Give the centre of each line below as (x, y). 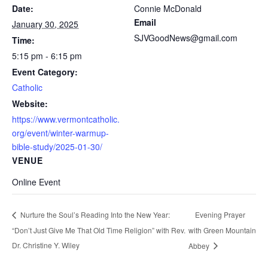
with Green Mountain (222, 230)
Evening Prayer (220, 214)
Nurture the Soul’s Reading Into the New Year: (94, 215)
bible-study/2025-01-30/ (57, 147)
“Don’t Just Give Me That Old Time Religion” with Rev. (99, 230)
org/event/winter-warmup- (60, 133)
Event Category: (45, 72)
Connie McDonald (168, 8)
